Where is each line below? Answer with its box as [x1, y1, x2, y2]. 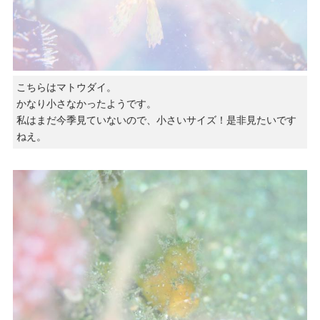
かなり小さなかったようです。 [16, 98, 156, 110]
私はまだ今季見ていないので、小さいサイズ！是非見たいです [16, 114, 296, 126]
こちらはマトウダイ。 [16, 81, 116, 94]
